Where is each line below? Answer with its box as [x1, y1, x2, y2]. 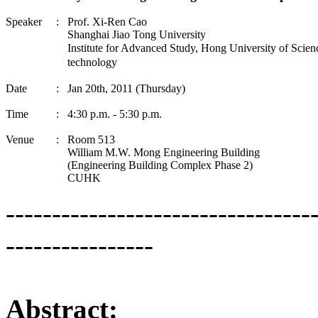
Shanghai [67, 28, 109, 40]
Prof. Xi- [67, 16, 107, 28]
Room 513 [67, 133, 115, 146]
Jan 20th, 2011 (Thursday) [67, 82, 185, 94]
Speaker [6, 16, 42, 28]
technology [67, 56, 117, 68]
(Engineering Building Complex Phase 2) [67, 159, 253, 171]
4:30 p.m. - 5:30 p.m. [67, 108, 162, 120]
